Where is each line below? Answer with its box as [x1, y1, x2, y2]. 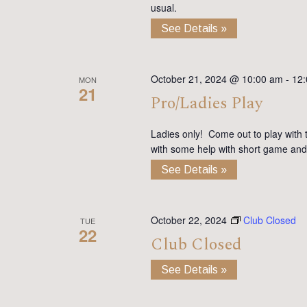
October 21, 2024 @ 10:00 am [150, 72, 283, 86]
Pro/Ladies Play [150, 91, 263, 116]
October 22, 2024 [150, 213, 227, 228]
